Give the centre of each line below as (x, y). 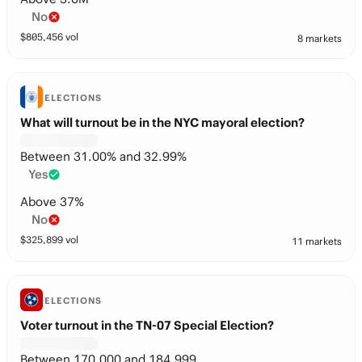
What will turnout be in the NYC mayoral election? (162, 122)
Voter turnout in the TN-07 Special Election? (147, 325)
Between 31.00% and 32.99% (103, 156)
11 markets (317, 241)
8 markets (320, 38)
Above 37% (52, 202)
